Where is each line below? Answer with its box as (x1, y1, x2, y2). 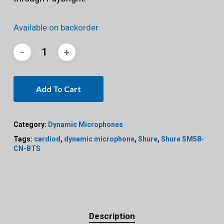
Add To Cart (35, 84, 81, 94)
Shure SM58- (160, 135, 204, 143)
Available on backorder (13, 23, 98, 33)
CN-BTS (13, 144, 40, 153)
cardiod (33, 135, 60, 143)
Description (88, 211, 135, 221)
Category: (13, 120, 48, 129)
